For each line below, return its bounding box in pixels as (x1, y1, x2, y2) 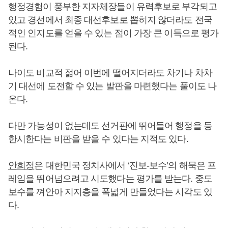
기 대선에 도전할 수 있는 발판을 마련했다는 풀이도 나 (8, 81, 217, 91)
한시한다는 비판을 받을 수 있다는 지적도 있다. (8, 134, 188, 144)
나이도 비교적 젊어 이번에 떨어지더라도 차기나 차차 (8, 68, 212, 78)
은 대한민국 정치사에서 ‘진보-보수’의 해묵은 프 (34, 160, 216, 170)
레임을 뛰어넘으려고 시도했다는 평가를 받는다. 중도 (8, 174, 212, 184)
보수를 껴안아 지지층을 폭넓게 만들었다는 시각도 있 (8, 187, 212, 197)
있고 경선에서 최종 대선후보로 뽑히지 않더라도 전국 (8, 15, 212, 25)
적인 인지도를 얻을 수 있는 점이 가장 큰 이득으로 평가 (8, 28, 219, 38)
